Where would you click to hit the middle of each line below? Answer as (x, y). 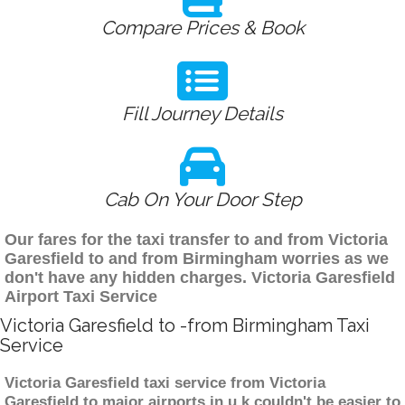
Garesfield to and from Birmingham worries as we (197, 259)
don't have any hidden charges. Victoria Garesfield (200, 278)
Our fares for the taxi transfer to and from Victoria (196, 240)
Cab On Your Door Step (202, 200)
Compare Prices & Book (202, 28)
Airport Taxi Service (81, 297)
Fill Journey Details (202, 114)
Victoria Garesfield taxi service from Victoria (165, 383)
